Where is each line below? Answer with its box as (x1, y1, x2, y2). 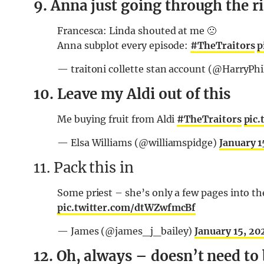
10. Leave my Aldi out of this (34, 85, 231, 104)
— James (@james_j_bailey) (57, 225, 195, 237)
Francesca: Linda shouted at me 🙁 (57, 25, 216, 37)
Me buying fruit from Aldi (57, 113, 177, 126)
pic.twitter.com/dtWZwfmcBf (57, 202, 196, 214)
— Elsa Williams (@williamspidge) (57, 137, 219, 149)
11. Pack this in (34, 159, 134, 177)
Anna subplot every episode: (57, 39, 191, 52)
